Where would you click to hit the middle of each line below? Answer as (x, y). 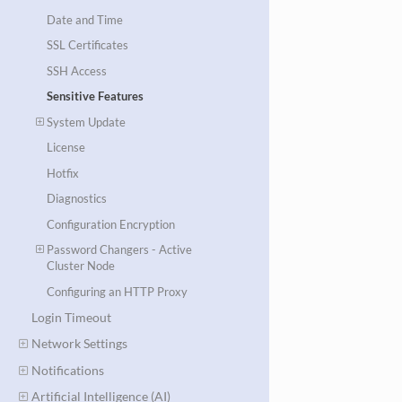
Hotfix (63, 173)
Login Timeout (71, 317)
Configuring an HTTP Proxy (118, 291)
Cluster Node (81, 266)
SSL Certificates (88, 45)
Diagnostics (77, 199)
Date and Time (85, 19)
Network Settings (79, 344)
